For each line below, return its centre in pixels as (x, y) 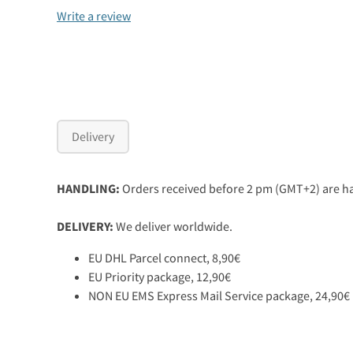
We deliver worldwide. (174, 226)
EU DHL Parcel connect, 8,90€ (164, 257)
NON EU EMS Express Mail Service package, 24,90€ (219, 295)
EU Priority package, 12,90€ (160, 276)
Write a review (94, 15)
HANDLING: (89, 188)
